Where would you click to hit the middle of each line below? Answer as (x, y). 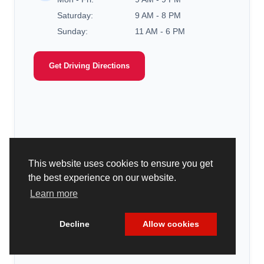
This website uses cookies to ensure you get (121, 164)
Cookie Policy (62, 252)
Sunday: (72, 32)
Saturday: (75, 16)
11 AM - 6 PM (160, 32)
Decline (74, 224)
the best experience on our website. (102, 178)
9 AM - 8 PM (158, 16)
